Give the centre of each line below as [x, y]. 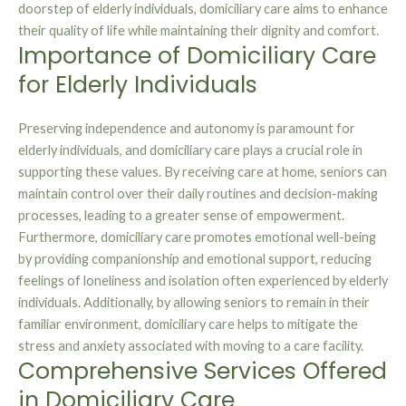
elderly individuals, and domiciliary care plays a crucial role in [190, 150]
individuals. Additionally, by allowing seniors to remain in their [194, 303]
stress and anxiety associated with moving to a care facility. [191, 346]
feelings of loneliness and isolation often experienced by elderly [203, 281]
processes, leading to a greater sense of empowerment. [181, 216]
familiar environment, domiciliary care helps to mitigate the [188, 324]
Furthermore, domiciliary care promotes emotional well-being [197, 237]
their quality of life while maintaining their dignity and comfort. [198, 31]
